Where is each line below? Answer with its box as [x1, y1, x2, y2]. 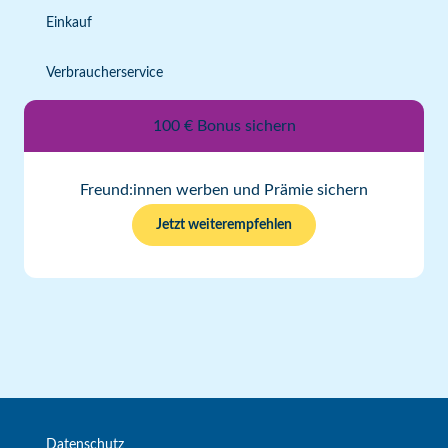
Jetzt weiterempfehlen [156, 218, 292, 232]
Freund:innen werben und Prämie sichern [80, 182, 368, 198]
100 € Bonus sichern [152, 118, 296, 134]
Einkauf [46, 16, 92, 30]
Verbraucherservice [46, 66, 163, 80]
